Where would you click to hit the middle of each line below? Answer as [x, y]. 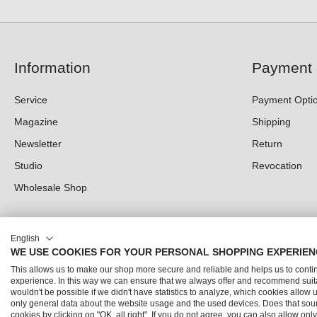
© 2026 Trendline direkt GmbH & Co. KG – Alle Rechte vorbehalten [132, 309]
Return [267, 144]
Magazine [36, 122]
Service [31, 100]
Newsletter [38, 144]
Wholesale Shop [51, 188]
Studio [28, 166]
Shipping [271, 122]
